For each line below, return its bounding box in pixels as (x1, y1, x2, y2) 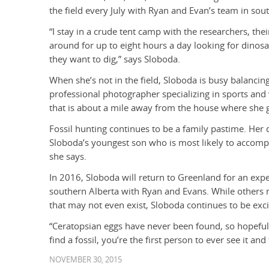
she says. (49, 150, 86, 163)
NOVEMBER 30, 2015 (49, 254, 122, 265)
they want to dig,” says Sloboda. (49, 53, 180, 66)
